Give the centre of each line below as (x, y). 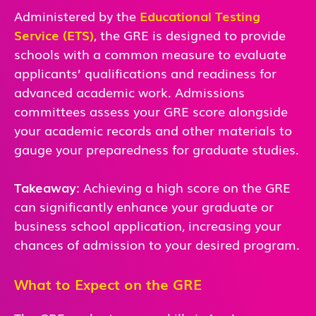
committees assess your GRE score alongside (151, 110)
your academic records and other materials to (153, 129)
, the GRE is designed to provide (190, 34)
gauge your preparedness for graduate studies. (157, 148)
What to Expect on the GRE (108, 283)
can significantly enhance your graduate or (144, 206)
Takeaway (45, 187)
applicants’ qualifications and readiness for (145, 72)
